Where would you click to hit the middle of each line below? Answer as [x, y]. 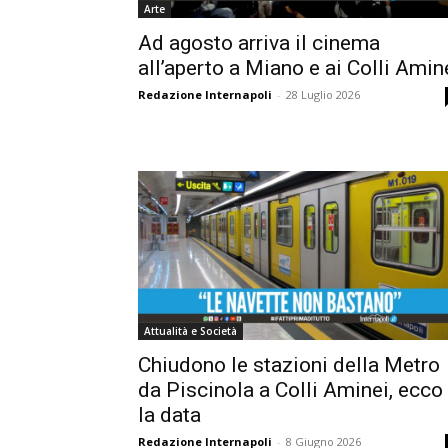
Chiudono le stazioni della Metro [289, 365]
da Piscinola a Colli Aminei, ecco [290, 390]
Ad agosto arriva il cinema [259, 42]
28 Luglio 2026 [323, 94]
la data [169, 415]
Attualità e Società [190, 331]
